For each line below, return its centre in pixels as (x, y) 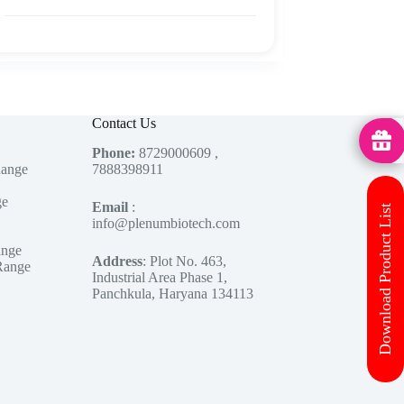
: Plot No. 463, (184, 261)
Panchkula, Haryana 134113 (172, 294)
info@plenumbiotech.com (165, 223)
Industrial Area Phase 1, (159, 277)
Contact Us (124, 124)
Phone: (115, 153)
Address (117, 261)
